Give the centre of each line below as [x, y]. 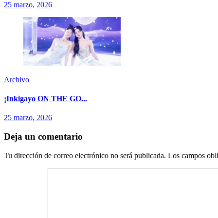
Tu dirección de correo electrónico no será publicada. [85, 155]
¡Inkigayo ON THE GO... [45, 99]
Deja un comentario [43, 137]
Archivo [17, 79]
